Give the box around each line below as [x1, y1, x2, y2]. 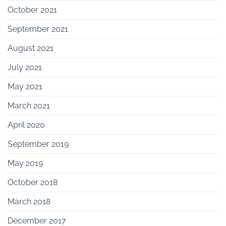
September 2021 [8, 24, 68, 34]
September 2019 [8, 139, 69, 149]
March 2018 [8, 196, 50, 206]
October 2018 [8, 177, 58, 187]
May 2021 [8, 81, 42, 91]
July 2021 [8, 62, 42, 72]
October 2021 [8, 5, 57, 15]
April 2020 [8, 120, 45, 130]
